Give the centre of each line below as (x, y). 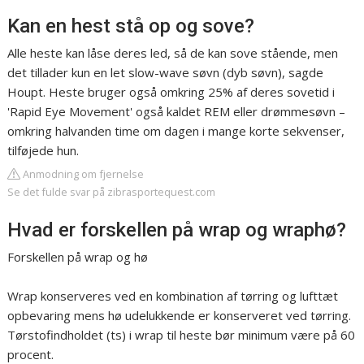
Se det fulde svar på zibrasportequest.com (112, 192)
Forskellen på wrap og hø (78, 257)
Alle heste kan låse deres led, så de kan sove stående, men (173, 53)
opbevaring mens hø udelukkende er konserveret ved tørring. (180, 316)
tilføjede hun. (43, 151)
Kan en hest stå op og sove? (131, 26)
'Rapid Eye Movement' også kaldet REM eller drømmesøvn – (177, 112)
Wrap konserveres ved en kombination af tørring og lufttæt (173, 296)
